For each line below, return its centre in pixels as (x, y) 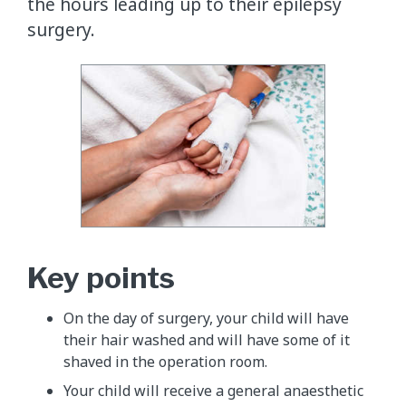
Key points (101, 278)
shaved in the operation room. (165, 362)
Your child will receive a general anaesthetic (213, 391)
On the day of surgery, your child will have (206, 319)
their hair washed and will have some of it (207, 340)
